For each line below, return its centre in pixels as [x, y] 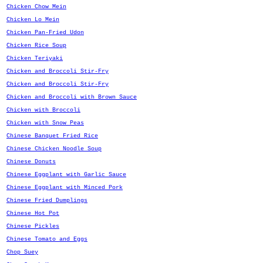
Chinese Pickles [33, 226]
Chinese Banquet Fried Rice [52, 136]
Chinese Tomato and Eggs [47, 239]
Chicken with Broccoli [43, 110]
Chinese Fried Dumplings [47, 200]
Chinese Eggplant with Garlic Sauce [66, 175]
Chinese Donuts [31, 162]
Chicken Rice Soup [36, 45]
